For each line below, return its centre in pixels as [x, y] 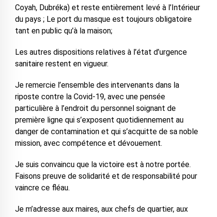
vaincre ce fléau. [42, 188]
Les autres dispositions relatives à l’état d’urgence [101, 52]
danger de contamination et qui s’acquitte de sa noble [106, 132]
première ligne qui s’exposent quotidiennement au [99, 120]
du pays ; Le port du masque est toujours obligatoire [103, 19]
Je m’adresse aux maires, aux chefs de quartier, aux [101, 209]
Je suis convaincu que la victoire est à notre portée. [103, 164]
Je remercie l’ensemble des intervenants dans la [97, 85]
